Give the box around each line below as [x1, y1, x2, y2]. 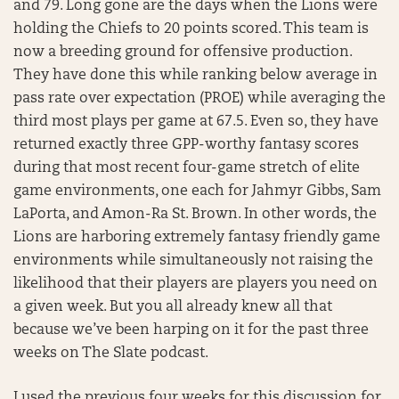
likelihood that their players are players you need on [13, 276, 378, 291]
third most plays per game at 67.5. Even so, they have [13, 114, 379, 129]
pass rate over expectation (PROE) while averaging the [13, 91, 386, 106]
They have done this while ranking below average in [13, 68, 378, 83]
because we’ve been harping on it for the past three [13, 322, 369, 338]
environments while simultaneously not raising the [13, 253, 373, 268]
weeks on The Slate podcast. [13, 346, 208, 361]
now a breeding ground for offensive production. [13, 45, 352, 60]
